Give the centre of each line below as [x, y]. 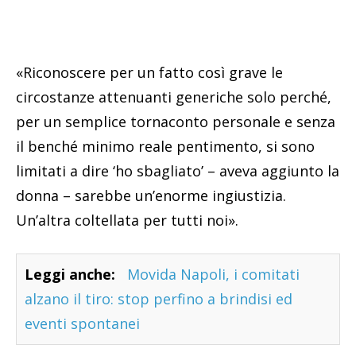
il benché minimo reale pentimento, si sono [165, 146]
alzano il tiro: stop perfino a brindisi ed [159, 298]
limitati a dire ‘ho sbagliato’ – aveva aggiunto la [178, 170]
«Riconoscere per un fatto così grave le [149, 72]
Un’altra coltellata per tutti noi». [127, 220]
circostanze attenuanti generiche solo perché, [174, 97]
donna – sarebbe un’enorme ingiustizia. [151, 195]
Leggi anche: [70, 274]
